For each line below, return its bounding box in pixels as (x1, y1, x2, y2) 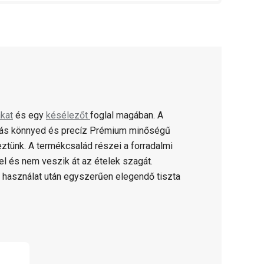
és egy (13, 110, 46, 121)
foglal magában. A (90, 110, 163, 121)
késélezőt (46, 110, 90, 121)
